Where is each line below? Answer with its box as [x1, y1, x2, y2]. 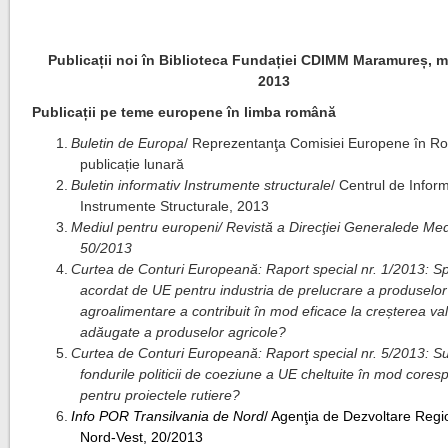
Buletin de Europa [71, 135, 185, 151]
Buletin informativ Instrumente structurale [71, 177, 332, 193]
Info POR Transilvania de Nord [71, 408, 265, 424]
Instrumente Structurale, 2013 [79, 198, 269, 214]
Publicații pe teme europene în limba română [32, 104, 337, 120]
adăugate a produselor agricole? [79, 324, 286, 340]
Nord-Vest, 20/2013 [79, 429, 203, 445]
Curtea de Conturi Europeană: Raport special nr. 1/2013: [71, 261, 434, 277]
